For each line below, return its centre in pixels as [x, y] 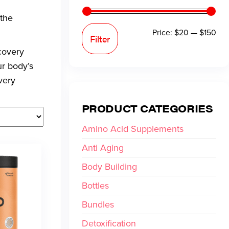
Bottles [95, 185]
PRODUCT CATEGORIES [147, 108]
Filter [100, 39]
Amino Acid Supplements [132, 129]
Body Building [109, 166]
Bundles [98, 204]
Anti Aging [102, 147]
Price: [163, 32]
